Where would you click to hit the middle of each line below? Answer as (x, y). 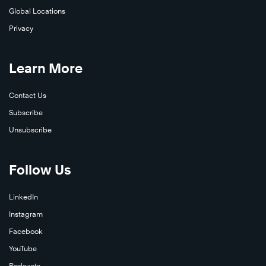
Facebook (26, 232)
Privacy (21, 28)
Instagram (26, 214)
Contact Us (28, 96)
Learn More (46, 69)
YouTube (23, 249)
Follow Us (40, 170)
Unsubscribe (30, 130)
